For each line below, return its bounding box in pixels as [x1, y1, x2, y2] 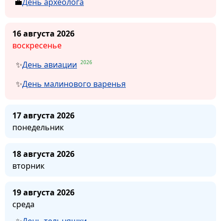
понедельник [12, 121, 64, 133]
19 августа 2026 [12, 186, 74, 198]
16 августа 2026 [12, 28, 74, 39]
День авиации [22, 59, 77, 70]
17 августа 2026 [12, 110, 74, 121]
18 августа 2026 [12, 148, 74, 159]
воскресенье [12, 40, 62, 51]
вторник [12, 160, 44, 171]
